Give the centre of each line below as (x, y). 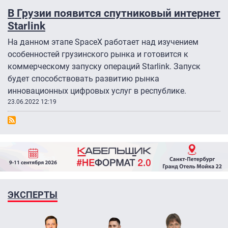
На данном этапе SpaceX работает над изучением (103, 42)
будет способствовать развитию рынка (83, 79)
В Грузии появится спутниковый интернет (114, 13)
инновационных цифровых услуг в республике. (97, 91)
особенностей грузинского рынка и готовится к (98, 54)
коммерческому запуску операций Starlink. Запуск (104, 67)
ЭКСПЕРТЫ (33, 194)
